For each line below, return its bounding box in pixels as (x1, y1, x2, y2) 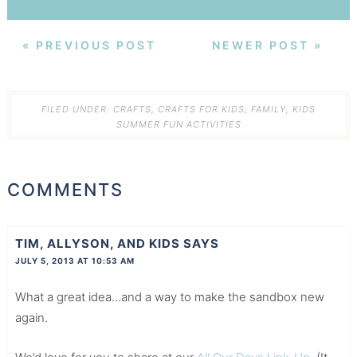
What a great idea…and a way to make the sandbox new (14, 288, 324, 304)
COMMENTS (6, 179, 124, 201)
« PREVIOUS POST (22, 38, 157, 53)
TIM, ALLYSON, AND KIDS (14, 235, 180, 251)
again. (14, 309, 48, 325)
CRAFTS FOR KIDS (158, 103, 245, 115)
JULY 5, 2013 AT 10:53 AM (14, 255, 135, 265)
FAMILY (251, 103, 286, 115)
